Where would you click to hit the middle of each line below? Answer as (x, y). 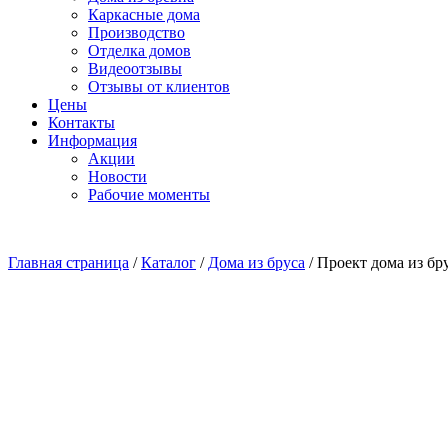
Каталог (168, 262)
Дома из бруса (256, 262)
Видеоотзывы (135, 68)
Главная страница (68, 262)
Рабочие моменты (149, 194)
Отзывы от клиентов (159, 86)
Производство (136, 32)
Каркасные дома (144, 14)
